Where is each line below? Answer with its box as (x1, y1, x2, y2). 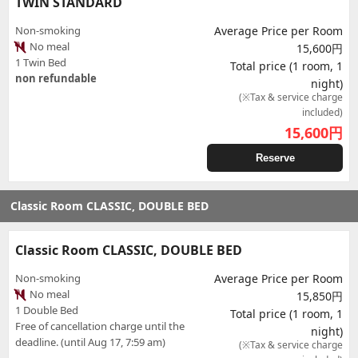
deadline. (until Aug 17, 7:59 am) (15, 335, 165, 349)
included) (302, 105, 343, 119)
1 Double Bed (15, 303, 78, 317)
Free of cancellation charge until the (15, 319, 185, 333)
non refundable (15, 71, 97, 86)
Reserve (255, 152, 295, 164)
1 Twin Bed (15, 55, 66, 70)
